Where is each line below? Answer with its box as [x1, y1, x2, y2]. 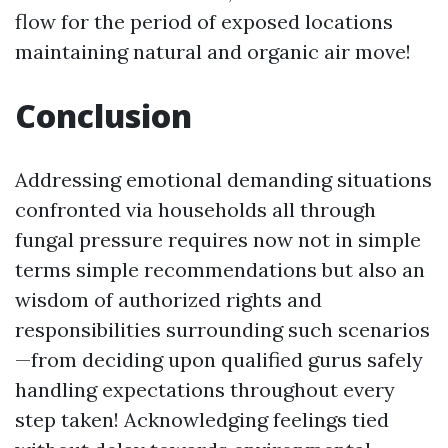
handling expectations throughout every [15, 377, 395, 402]
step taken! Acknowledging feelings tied [15, 407, 389, 432]
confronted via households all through [15, 197, 376, 222]
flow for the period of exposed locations [15, 9, 393, 34]
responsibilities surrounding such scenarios [15, 317, 430, 342]
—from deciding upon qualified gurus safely [15, 347, 423, 372]
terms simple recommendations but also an [15, 257, 425, 282]
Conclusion [15, 94, 192, 137]
